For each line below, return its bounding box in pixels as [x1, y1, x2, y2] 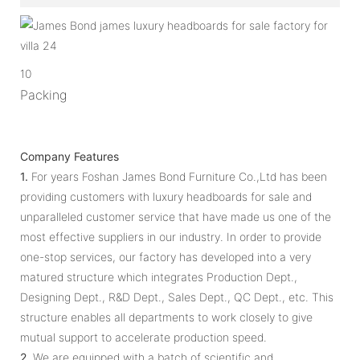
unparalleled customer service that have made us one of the [20, 209, 331, 223]
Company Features [20, 149, 119, 163]
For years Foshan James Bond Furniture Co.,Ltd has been [28, 169, 327, 183]
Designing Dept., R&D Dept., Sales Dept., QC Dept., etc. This [20, 289, 333, 304]
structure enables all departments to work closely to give [20, 309, 313, 324]
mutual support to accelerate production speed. [20, 329, 267, 344]
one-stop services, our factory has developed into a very [20, 249, 311, 264]
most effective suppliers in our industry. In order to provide [20, 229, 321, 243]
